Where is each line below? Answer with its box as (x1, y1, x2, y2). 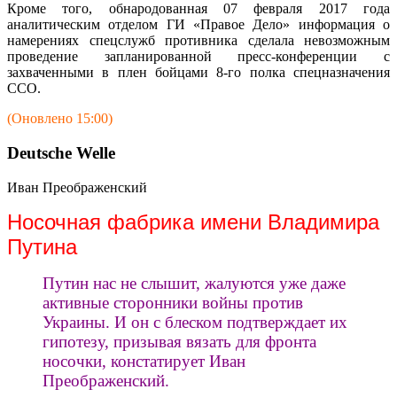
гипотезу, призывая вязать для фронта (43, 331, 316, 351)
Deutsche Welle (7, 143, 115, 162)
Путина (7, 234, 77, 259)
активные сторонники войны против (43, 292, 303, 312)
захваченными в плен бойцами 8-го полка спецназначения (7, 65, 390, 81)
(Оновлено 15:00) (7, 111, 113, 127)
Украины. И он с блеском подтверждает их (43, 312, 347, 331)
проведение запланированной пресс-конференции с (7, 49, 390, 65)
